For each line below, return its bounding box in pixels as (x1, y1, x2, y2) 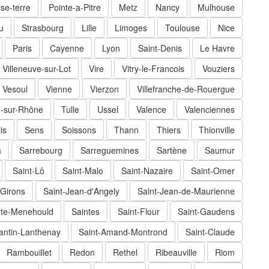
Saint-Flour (118, 205, 160, 218)
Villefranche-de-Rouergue (137, 83, 235, 95)
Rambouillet (7, 246, 52, 259)
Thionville (199, 124, 235, 136)
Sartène (157, 144, 187, 157)
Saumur (205, 144, 235, 157)
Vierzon (90, 83, 119, 95)
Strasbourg (22, 22, 64, 34)
